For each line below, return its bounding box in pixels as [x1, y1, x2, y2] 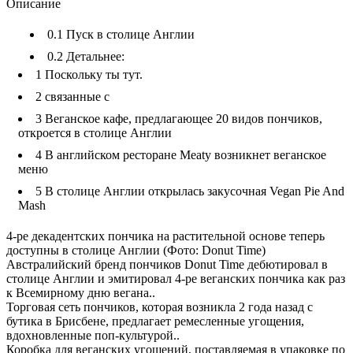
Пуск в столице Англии [63, 27, 195, 41]
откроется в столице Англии [18, 125, 172, 139]
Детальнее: [63, 49, 124, 63]
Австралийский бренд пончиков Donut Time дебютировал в [6, 257, 328, 271]
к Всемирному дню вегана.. [6, 285, 155, 299]
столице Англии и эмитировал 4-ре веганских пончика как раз [6, 271, 345, 285]
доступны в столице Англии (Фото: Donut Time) [6, 243, 266, 257]
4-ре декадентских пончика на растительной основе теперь [6, 229, 325, 243]
